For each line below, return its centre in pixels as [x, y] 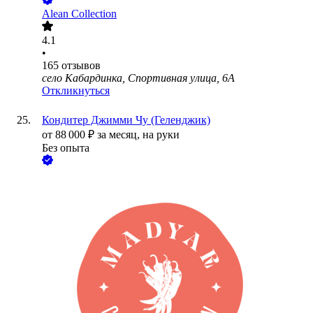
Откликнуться [76, 91]
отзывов [81, 66]
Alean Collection [79, 14]
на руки [161, 135]
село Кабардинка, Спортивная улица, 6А [138, 78]
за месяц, [120, 135]
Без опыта [66, 148]
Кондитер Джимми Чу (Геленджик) [126, 120]
